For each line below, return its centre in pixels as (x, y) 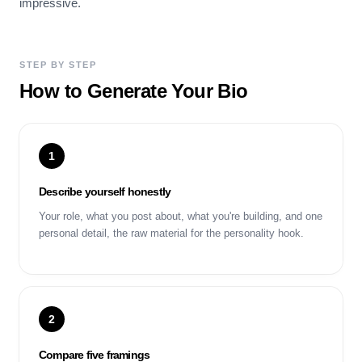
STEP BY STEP (58, 65)
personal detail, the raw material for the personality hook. (171, 233)
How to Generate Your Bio (134, 91)
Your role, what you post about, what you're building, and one (181, 216)
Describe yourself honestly (105, 192)
